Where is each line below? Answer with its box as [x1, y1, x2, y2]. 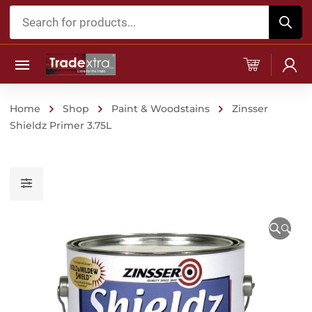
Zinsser [232, 102, 268, 115]
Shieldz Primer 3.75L [10, 119, 111, 132]
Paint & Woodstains [111, 102, 210, 115]
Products [9, 7, 60, 21]
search [9, 26, 46, 40]
